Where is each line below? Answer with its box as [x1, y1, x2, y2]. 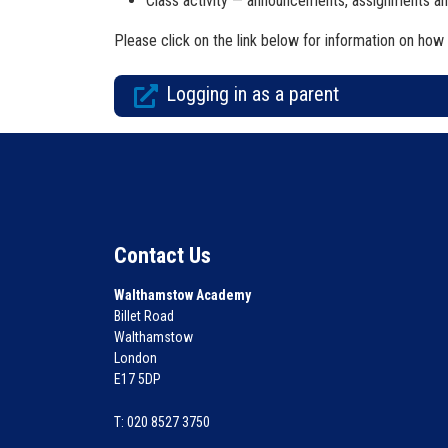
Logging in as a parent [166, 82, 339, 106]
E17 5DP [114, 371, 161, 387]
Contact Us [114, 243, 211, 268]
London [114, 350, 157, 366]
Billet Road [114, 308, 174, 324]
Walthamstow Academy [114, 287, 251, 303]
